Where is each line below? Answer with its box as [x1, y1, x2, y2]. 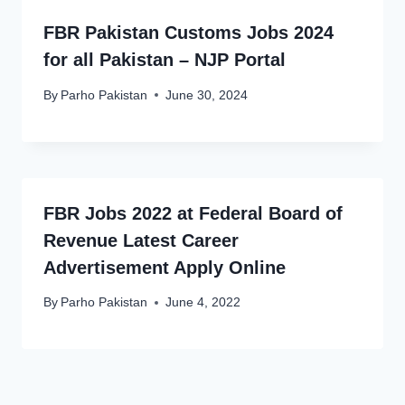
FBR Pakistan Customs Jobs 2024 [43, 23, 334, 43]
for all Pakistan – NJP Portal [43, 50, 286, 71]
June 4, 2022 [165, 296, 241, 310]
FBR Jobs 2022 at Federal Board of [43, 202, 343, 223]
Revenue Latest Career [43, 230, 239, 250]
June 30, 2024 [165, 88, 249, 102]
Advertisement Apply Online [43, 257, 286, 278]
